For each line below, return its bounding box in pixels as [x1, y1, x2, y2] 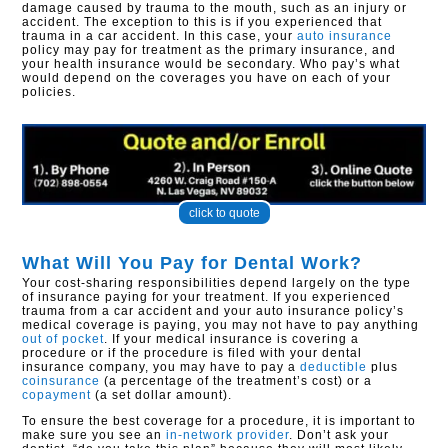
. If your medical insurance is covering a [104, 331, 360, 346]
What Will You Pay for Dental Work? [22, 252, 363, 273]
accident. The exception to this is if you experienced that [22, 15, 383, 30]
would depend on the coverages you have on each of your [22, 71, 392, 86]
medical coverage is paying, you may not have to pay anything [22, 317, 420, 332]
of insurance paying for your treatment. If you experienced [22, 289, 392, 304]
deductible [300, 359, 368, 374]
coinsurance [22, 373, 101, 388]
